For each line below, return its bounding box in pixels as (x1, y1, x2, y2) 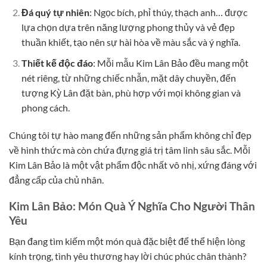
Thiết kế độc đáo (21, 57, 93, 69)
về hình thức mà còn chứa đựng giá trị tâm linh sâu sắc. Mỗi (9, 144, 250, 156)
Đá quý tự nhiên (21, 7, 89, 18)
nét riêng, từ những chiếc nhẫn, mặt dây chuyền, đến (21, 72, 236, 83)
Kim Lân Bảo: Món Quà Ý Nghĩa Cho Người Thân (9, 199, 255, 213)
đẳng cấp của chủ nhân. (9, 173, 104, 185)
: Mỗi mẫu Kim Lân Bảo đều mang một (92, 57, 249, 69)
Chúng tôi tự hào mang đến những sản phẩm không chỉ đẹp (9, 129, 252, 141)
